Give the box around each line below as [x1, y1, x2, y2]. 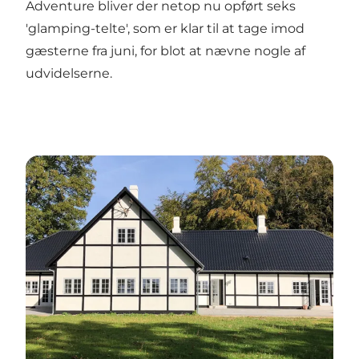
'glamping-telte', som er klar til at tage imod [26, 20, 305, 36]
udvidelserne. [26, 65, 112, 81]
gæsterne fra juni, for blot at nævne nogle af [26, 42, 305, 58]
